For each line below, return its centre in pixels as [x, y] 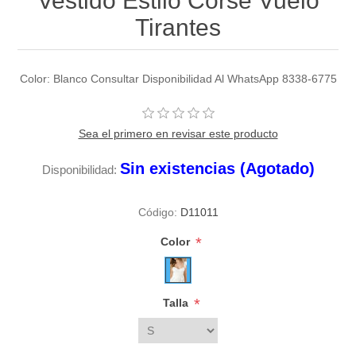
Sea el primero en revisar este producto [178, 134]
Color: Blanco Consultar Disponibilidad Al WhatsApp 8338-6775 [178, 79]
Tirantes [178, 28]
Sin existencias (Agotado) [217, 169]
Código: [157, 213]
